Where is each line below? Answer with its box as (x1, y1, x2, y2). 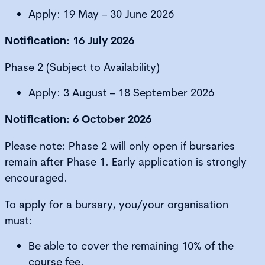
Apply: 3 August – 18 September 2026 (28, 85, 214, 99)
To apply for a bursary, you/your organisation (5, 197, 228, 211)
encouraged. (5, 170, 67, 185)
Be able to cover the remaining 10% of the (28, 238, 234, 253)
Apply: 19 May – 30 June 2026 (28, 7, 174, 21)
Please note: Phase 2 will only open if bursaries (5, 138, 235, 153)
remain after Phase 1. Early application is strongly (5, 154, 247, 169)
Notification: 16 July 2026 (5, 33, 134, 47)
